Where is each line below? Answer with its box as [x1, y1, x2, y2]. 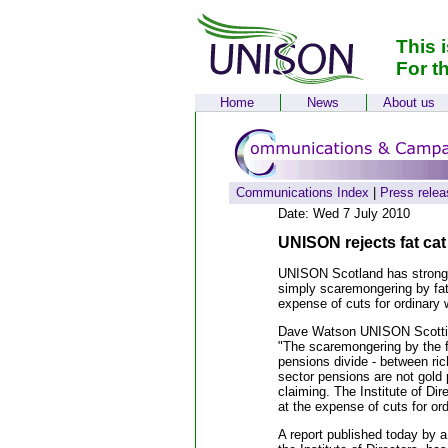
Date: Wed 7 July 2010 [277, 206, 410, 221]
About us [383, 95, 435, 110]
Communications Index [235, 185, 369, 200]
